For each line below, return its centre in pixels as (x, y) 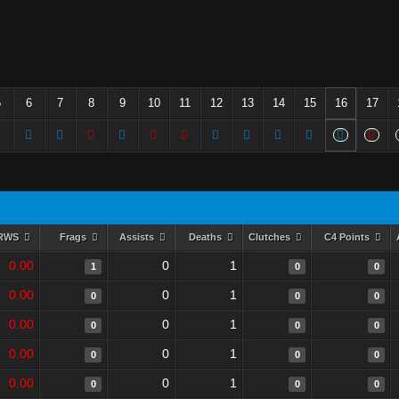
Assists (138, 237)
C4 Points (348, 237)
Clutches (270, 237)
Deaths (206, 237)
